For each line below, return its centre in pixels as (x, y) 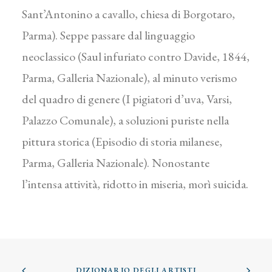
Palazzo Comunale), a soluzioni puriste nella (125, 120)
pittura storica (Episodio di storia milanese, (122, 141)
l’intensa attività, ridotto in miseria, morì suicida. (135, 184)
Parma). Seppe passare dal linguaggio (108, 35)
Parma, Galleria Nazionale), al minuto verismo (129, 78)
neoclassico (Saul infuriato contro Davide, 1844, (136, 56)
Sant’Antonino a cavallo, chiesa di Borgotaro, (128, 14)
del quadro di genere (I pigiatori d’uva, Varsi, (127, 99)
